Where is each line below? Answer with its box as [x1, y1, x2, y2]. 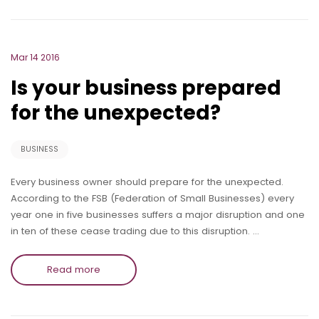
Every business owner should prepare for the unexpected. [11, 174, 283, 189]
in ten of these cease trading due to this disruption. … [11, 224, 259, 238]
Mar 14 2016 [11, 51, 60, 63]
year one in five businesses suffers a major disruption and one [11, 207, 305, 221]
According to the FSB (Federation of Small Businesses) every [11, 191, 294, 205]
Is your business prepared [11, 74, 281, 102]
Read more [47, 262, 100, 276]
